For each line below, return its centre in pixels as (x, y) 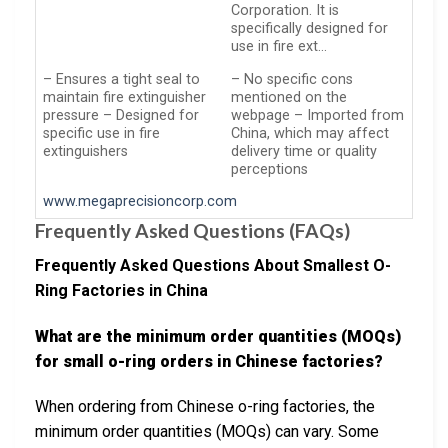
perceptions (270, 169)
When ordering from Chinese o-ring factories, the (205, 407)
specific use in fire (102, 133)
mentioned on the (289, 97)
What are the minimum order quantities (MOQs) (218, 336)
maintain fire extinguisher (125, 97)
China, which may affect (310, 133)
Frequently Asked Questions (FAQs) (192, 231)
